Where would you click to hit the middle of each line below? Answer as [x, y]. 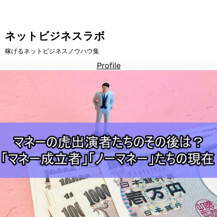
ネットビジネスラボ [55, 36]
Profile [108, 65]
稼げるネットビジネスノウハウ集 [52, 51]
